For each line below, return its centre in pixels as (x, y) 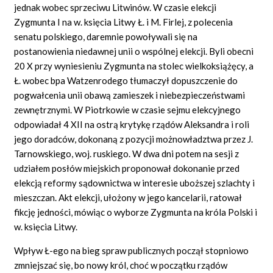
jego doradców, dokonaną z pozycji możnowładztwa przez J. (134, 139)
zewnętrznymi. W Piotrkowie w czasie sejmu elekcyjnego (128, 109)
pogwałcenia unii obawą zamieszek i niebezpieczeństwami (130, 95)
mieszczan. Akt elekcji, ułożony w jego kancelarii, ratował (128, 197)
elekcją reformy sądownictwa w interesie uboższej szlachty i (135, 183)
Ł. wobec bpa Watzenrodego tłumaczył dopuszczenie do (126, 80)
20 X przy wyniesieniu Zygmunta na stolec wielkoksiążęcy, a (134, 66)
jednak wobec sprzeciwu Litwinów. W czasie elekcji (115, 7)
